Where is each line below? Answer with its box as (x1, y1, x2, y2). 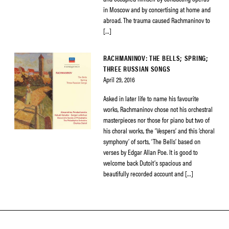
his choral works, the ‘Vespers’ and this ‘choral (103, 125, 215, 135)
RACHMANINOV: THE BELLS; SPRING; (103, 53, 209, 63)
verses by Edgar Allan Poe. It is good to (103, 147, 198, 157)
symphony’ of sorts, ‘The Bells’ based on (103, 136, 200, 146)
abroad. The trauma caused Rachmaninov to (103, 15, 210, 25)
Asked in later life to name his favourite (103, 93, 199, 103)
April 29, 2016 (103, 74, 135, 84)
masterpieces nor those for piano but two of (103, 114, 210, 125)
